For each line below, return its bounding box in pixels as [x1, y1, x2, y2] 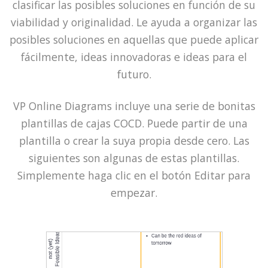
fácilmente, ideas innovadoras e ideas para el [21, 49, 247, 64]
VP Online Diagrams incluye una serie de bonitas [13, 98, 255, 113]
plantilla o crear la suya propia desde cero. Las [19, 133, 249, 148]
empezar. [111, 185, 157, 200]
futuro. [117, 66, 151, 81]
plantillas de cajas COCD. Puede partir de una [20, 115, 248, 130]
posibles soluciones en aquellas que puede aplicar [10, 32, 258, 47]
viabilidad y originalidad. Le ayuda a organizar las [11, 14, 257, 29]
